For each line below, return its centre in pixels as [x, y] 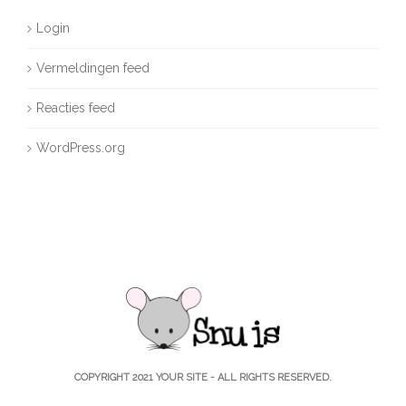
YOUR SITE [182, 378]
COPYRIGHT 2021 [115, 378]
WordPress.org [81, 148]
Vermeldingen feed [93, 68]
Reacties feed [76, 108]
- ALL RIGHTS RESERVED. [270, 378]
